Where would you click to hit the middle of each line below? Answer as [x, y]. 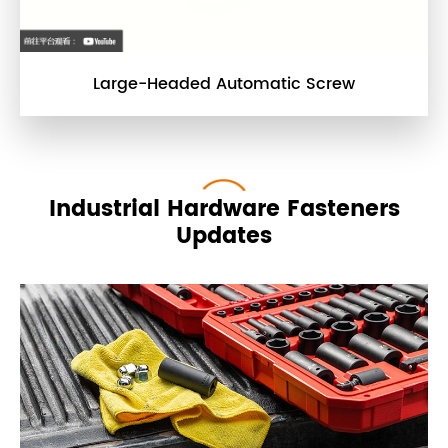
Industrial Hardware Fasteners [224, 209]
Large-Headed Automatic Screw [224, 83]
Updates [224, 236]
